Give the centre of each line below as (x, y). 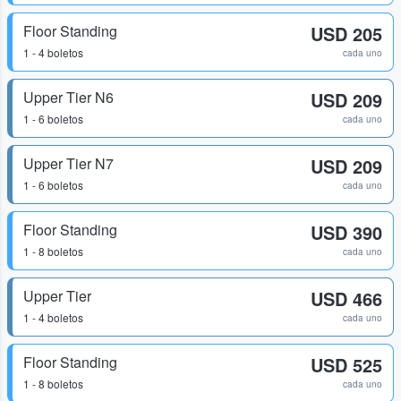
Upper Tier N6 (68, 97)
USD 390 (346, 232)
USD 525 (346, 365)
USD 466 (346, 299)
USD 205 (346, 34)
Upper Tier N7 (68, 163)
